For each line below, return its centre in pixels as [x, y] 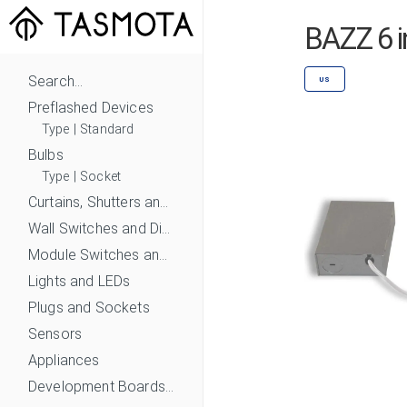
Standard [107, 129]
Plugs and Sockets [89, 307]
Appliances [64, 360]
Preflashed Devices [91, 107]
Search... [56, 81]
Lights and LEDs [79, 281]
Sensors [55, 333]
